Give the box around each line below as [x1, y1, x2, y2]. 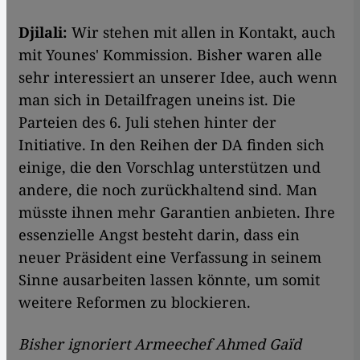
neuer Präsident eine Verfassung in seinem [18, 247, 321, 268]
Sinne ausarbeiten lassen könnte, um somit [18, 270, 320, 290]
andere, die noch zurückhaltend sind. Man [18, 180, 317, 200]
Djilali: [18, 22, 72, 43]
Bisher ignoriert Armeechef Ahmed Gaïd [18, 334, 301, 354]
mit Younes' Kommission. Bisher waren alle [18, 45, 322, 65]
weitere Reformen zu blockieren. [18, 292, 251, 313]
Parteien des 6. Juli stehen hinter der [18, 112, 276, 133]
